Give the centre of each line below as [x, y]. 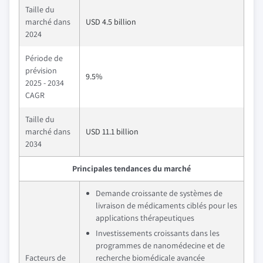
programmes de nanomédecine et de [160, 245]
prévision [41, 70]
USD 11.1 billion [112, 131]
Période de [44, 58]
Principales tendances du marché [131, 168]
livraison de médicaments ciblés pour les [166, 205]
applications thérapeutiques [145, 218]
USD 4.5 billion [111, 22]
